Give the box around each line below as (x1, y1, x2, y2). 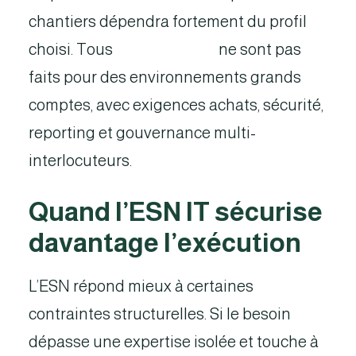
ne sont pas (215, 41, 301, 58)
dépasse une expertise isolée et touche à (29, 333, 319, 350)
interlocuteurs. (29, 152, 132, 169)
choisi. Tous (29, 41, 116, 58)
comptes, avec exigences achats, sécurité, (29, 96, 323, 114)
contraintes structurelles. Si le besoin (29, 305, 291, 323)
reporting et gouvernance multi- (29, 124, 256, 141)
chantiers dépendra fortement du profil (29, 13, 307, 30)
